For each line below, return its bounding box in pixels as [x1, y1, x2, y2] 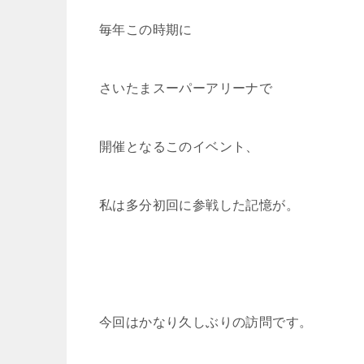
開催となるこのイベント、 [99, 138, 259, 154]
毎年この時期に [99, 21, 193, 37]
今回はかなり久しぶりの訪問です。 [99, 314, 313, 330]
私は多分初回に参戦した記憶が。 [99, 197, 299, 213]
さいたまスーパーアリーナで [99, 80, 273, 96]
